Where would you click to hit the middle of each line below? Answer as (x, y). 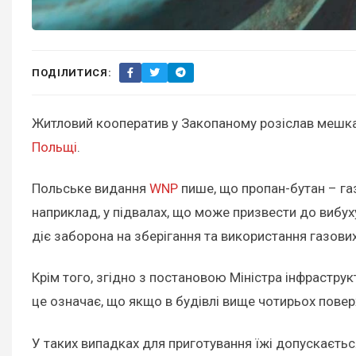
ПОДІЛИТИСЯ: (72, 72)
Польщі (54, 147)
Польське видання (91, 189)
